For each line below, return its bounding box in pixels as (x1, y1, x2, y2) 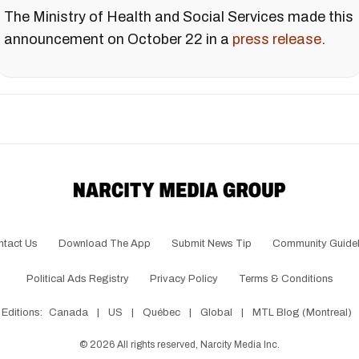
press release (232, 31, 321, 48)
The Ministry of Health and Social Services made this (4, 9, 353, 26)
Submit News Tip (171, 238, 252, 250)
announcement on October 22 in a (4, 31, 232, 48)
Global (200, 307, 232, 319)
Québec (142, 307, 180, 319)
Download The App (58, 238, 151, 250)
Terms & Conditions (238, 273, 333, 285)
